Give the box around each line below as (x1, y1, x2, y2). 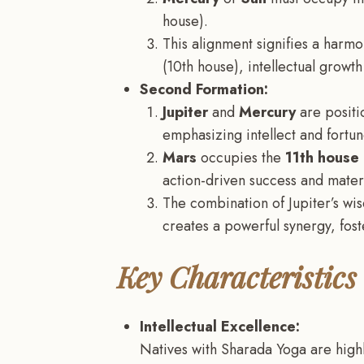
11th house (285, 146, 359, 168)
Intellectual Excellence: (140, 315, 300, 337)
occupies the (197, 146, 285, 168)
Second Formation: (140, 78, 268, 100)
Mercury (239, 101, 296, 123)
